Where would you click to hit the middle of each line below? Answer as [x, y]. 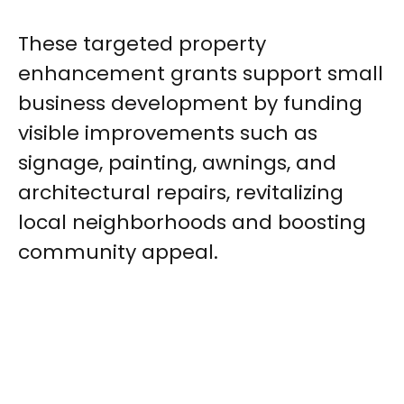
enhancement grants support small [201, 74]
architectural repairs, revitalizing [181, 193]
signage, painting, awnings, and [177, 163]
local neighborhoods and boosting [192, 223]
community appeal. [118, 252]
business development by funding [190, 104]
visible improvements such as [168, 133]
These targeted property [142, 44]
